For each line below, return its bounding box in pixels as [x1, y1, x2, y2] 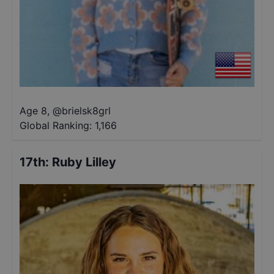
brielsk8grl [62, 105, 111, 117]
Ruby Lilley [52, 155, 116, 169]
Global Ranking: [20, 119, 92, 131]
